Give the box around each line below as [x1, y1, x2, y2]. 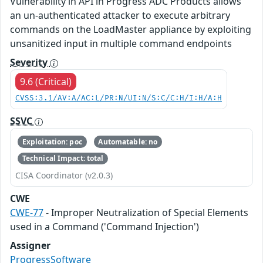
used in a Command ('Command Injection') [10, 220, 199, 234]
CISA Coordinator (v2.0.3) [15, 170, 113, 181]
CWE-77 [10, 206, 43, 220]
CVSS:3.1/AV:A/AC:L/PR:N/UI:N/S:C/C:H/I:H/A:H [15, 94, 222, 103]
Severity [10, 56, 50, 69]
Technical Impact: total [22, 153, 104, 163]
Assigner [10, 239, 50, 252]
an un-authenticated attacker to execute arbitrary [10, 9, 230, 22]
